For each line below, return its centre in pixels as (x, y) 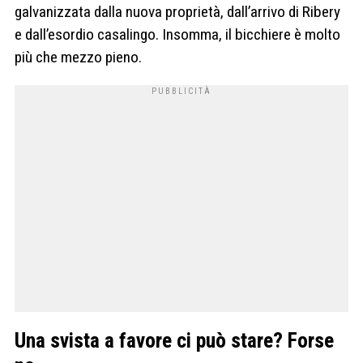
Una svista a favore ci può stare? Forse (174, 341)
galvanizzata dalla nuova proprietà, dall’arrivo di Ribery (177, 12)
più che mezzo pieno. (78, 58)
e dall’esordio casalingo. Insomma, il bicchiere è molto (177, 35)
